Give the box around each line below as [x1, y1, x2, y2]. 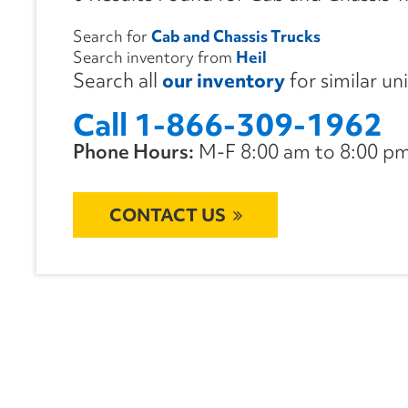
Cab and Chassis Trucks [151, 25, 321, 47]
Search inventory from [73, 46, 236, 68]
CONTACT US [108, 203, 226, 228]
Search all [73, 67, 162, 95]
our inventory [162, 67, 285, 95]
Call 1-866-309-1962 [73, 104, 382, 147]
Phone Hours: [73, 138, 194, 166]
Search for [73, 25, 151, 47]
